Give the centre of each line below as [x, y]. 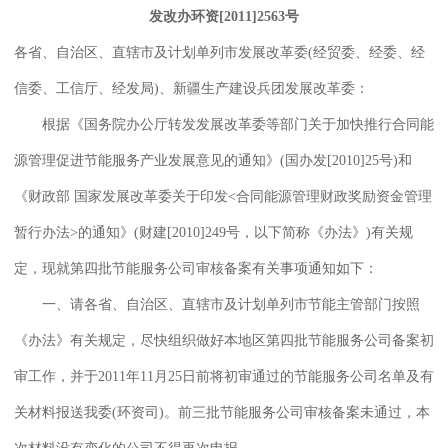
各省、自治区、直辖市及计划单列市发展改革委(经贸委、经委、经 [219, 52]
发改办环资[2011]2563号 [224, 16]
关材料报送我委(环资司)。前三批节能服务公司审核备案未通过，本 [222, 412]
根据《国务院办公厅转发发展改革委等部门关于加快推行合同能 [224, 124]
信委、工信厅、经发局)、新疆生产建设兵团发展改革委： [191, 88]
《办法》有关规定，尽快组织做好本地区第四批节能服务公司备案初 [224, 340]
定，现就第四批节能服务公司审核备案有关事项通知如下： [196, 268]
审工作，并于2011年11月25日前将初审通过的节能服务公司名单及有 [224, 376]
